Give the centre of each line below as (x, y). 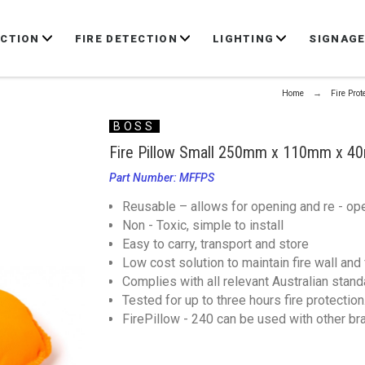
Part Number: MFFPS (161, 178)
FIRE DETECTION (126, 38)
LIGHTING (243, 38)
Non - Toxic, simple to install (202, 225)
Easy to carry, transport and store (215, 244)
